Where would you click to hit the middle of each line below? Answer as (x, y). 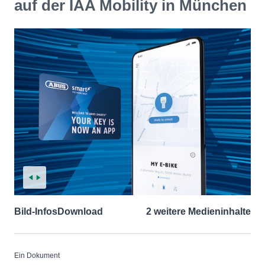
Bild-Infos (36, 212)
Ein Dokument (37, 256)
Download (80, 212)
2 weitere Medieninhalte (198, 212)
